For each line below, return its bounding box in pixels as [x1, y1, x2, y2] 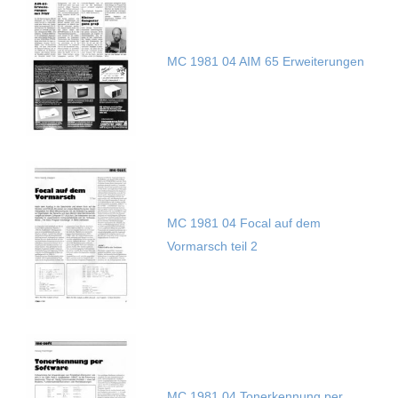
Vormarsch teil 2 [166, 239, 258, 254]
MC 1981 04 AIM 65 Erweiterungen [166, 54, 364, 69]
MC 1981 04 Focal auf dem [166, 216, 321, 231]
